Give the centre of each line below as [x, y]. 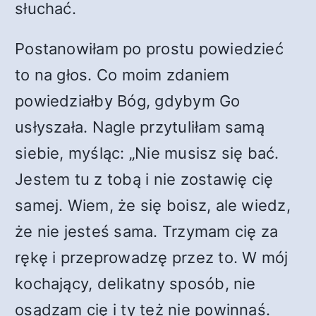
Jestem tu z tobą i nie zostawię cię [144, 179]
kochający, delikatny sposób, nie [135, 284]
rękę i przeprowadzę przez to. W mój [152, 257]
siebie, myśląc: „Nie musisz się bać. [147, 153]
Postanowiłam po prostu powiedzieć [149, 49]
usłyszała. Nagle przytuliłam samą [140, 127]
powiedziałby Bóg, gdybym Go [128, 101]
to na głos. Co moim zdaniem [122, 75]
